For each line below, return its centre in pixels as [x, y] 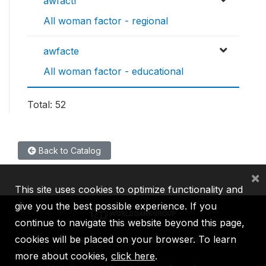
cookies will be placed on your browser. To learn [126, 239]
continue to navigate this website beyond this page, [130, 223]
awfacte [61, 51]
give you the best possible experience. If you [116, 206]
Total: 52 [47, 105]
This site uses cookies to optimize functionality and [129, 189]
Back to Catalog [69, 151]
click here [133, 256]
